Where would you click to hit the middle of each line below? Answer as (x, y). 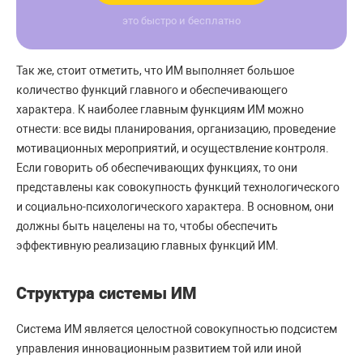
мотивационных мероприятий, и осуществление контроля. (173, 149)
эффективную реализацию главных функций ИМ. (147, 246)
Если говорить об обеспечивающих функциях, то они (157, 168)
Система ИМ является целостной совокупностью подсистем (177, 329)
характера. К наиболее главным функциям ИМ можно (160, 110)
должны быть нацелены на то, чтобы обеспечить (147, 226)
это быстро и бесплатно (181, 21)
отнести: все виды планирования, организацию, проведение (176, 129)
